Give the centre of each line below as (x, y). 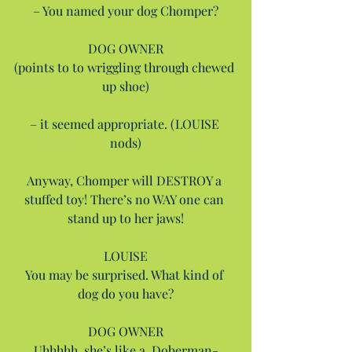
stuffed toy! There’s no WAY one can (126, 199)
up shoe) (126, 86)
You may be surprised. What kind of (126, 274)
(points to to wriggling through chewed (126, 67)
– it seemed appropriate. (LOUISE (126, 123)
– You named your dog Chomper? (126, 10)
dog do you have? (126, 293)
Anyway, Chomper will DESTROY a (126, 180)
